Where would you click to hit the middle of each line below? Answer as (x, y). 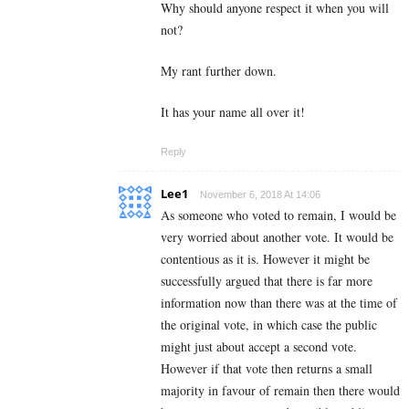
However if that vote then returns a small (267, 369)
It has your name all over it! (233, 112)
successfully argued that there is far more (267, 281)
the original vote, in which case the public (269, 325)
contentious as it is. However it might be (265, 259)
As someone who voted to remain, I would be (278, 215)
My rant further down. (219, 71)
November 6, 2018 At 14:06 (260, 195)
